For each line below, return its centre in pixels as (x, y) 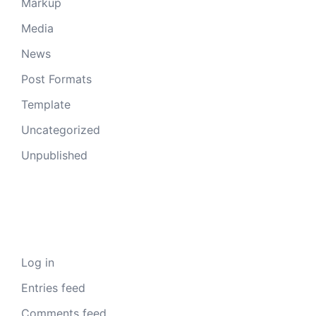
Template (46, 104)
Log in (38, 262)
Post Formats (56, 79)
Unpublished (54, 155)
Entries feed (53, 287)
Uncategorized (61, 129)
